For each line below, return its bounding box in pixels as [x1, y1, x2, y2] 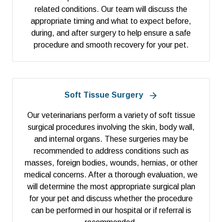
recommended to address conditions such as [33, 147, 189, 156]
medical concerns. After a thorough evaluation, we [24, 170, 198, 179]
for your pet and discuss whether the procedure [29, 194, 193, 203]
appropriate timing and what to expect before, [31, 17, 191, 26]
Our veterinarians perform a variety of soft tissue [27, 111, 195, 120]
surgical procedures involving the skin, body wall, [27, 123, 195, 132]
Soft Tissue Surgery [64, 91, 143, 100]
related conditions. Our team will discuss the [35, 5, 187, 14]
